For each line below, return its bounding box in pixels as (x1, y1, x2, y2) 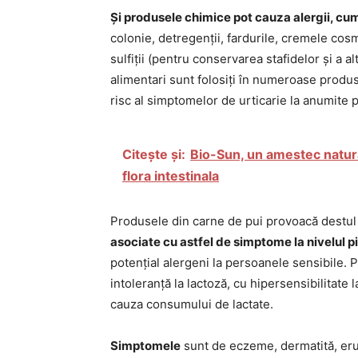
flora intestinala (122, 168, 219, 184)
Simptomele (110, 338, 181, 353)
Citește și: (122, 146, 185, 162)
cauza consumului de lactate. (110, 296, 273, 312)
